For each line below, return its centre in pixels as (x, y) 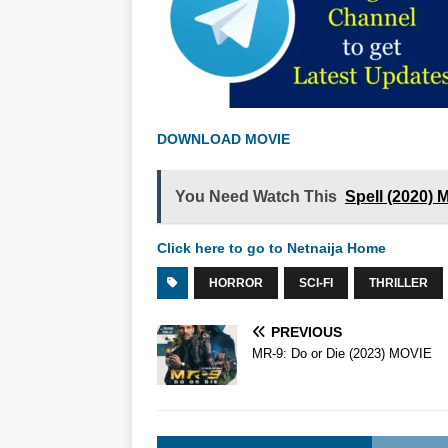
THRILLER (398, 283)
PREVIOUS (306, 332)
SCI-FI (316, 283)
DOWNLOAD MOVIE (225, 139)
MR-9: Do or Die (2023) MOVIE (342, 354)
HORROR (236, 283)
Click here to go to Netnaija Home (271, 248)
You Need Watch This (256, 197)
